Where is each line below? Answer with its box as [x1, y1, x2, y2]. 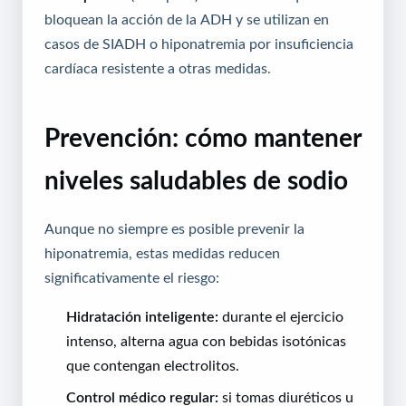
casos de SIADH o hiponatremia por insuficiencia [44, 35, 353, 51]
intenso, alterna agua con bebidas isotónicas [66, 333, 346, 348]
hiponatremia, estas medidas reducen [44, 245, 280, 260]
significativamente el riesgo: [44, 269, 219, 285]
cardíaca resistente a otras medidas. [44, 60, 271, 75]
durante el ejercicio [218, 308, 343, 324]
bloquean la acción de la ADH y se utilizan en [44, 11, 329, 26]
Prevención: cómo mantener [44, 124, 362, 150]
